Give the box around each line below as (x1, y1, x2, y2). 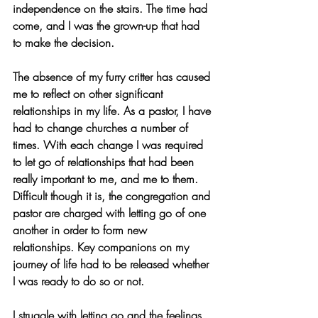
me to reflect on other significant (13, 86, 166, 102)
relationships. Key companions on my (13, 239, 192, 255)
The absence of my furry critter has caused (13, 69, 214, 84)
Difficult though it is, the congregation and (13, 188, 214, 204)
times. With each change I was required (13, 137, 207, 153)
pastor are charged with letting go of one (13, 205, 209, 221)
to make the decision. (13, 35, 121, 50)
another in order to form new (13, 222, 150, 238)
